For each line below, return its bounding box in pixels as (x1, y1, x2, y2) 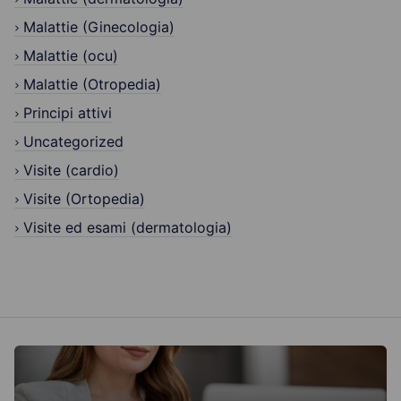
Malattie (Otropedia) (23, 74, 161, 93)
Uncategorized (23, 132, 124, 150)
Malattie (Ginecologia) (23, 17, 175, 36)
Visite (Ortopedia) (23, 189, 145, 208)
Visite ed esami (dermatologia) (23, 218, 232, 236)
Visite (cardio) (23, 160, 119, 179)
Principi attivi (23, 103, 112, 122)
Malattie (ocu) (23, 46, 118, 64)
